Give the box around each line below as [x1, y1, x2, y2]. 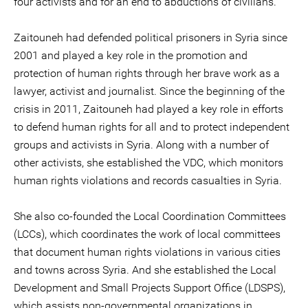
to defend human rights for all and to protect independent [14, 120, 289, 133]
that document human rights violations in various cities [14, 245, 280, 258]
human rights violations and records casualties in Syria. [14, 174, 282, 187]
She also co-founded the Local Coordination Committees [14, 210, 286, 223]
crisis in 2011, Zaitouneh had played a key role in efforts [14, 102, 283, 115]
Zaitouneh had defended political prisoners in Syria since [14, 31, 287, 44]
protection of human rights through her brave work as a [14, 67, 280, 80]
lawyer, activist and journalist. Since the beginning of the [14, 85, 285, 98]
